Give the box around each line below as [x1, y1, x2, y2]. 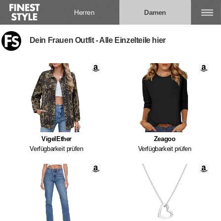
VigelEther [41, 135, 72, 143]
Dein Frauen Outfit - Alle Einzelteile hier [29, 36, 166, 44]
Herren [74, 8, 95, 16]
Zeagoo [153, 135, 176, 143]
